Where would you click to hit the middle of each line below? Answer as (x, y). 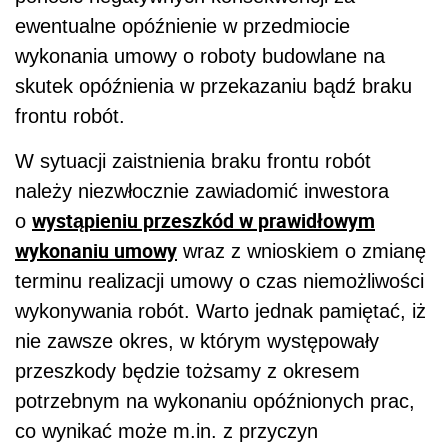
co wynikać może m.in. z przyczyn (166, 431)
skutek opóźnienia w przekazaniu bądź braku (213, 86)
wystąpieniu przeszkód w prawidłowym (203, 220)
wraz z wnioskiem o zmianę (301, 251)
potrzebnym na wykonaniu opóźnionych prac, (215, 401)
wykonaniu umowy (96, 250)
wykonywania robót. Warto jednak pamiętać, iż (220, 311)
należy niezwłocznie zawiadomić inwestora (202, 191)
